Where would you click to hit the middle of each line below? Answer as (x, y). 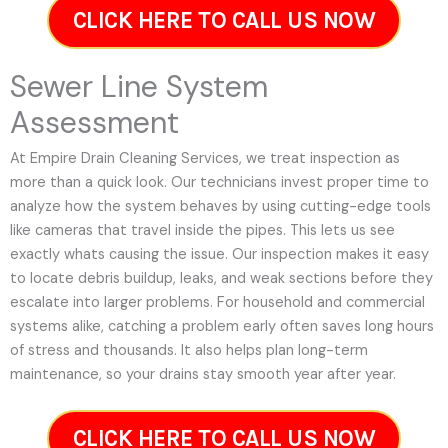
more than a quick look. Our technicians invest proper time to (219, 182)
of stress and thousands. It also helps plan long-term (189, 350)
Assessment (94, 122)
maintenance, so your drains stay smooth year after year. (203, 374)
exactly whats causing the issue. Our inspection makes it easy (219, 254)
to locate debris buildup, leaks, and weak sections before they (221, 278)
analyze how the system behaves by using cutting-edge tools (220, 206)
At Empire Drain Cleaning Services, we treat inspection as (205, 158)
